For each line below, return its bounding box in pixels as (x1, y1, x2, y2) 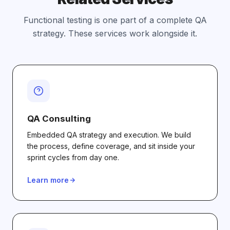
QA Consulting (27, 113, 91, 124)
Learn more (27, 176, 69, 184)
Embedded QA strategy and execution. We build (27, 130, 191, 139)
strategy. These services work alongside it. (33, 28, 197, 39)
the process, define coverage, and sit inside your (27, 142, 195, 150)
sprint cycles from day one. (27, 153, 119, 162)
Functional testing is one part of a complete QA (23, 15, 207, 25)
